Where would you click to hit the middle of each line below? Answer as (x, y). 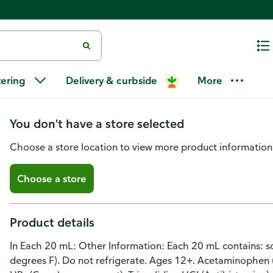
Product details (52, 222)
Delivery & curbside (112, 80)
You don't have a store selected (97, 123)
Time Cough (60, 86)
